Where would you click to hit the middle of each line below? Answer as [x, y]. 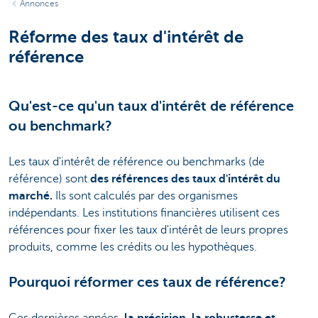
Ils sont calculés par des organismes [145, 196]
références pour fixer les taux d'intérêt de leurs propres [148, 230]
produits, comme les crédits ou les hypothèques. [133, 247]
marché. [31, 196]
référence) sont [49, 179]
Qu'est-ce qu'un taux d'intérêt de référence [151, 106]
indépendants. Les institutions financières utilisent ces [144, 213]
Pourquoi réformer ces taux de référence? [147, 282]
